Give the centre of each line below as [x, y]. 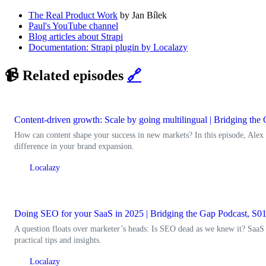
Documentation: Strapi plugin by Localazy [108, 47]
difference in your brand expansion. [74, 147]
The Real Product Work [73, 15]
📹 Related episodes [66, 76]
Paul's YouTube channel [73, 26]
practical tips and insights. [58, 240]
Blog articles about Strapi [76, 37]
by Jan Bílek [142, 15]
